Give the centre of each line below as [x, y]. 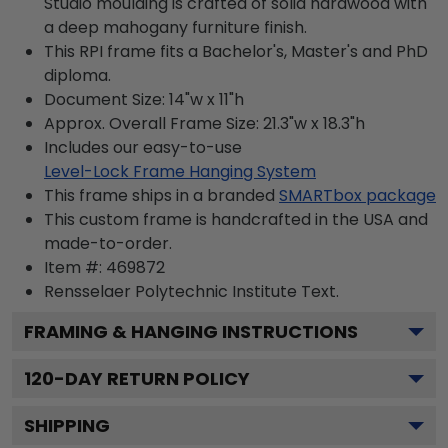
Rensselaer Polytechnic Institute [170, 291]
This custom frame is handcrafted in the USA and [236, 219]
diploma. [77, 75]
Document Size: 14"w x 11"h [144, 99]
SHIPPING [67, 425]
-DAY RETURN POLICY [152, 378]
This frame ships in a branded [159, 195]
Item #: [75, 267]
